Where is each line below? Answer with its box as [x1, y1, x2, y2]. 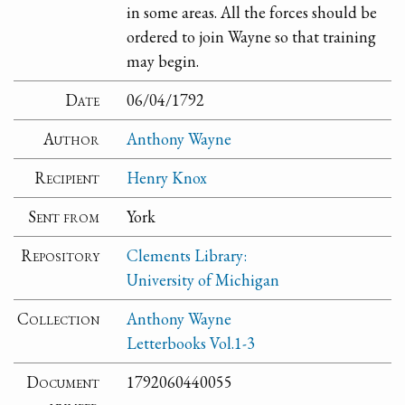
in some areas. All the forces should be [127, 2, 378, 24]
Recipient [34, 167, 100, 189]
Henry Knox [127, 167, 208, 189]
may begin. [127, 51, 200, 72]
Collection [17, 308, 100, 330]
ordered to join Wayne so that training [127, 26, 377, 48]
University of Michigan [127, 269, 280, 291]
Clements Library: [127, 245, 248, 267]
